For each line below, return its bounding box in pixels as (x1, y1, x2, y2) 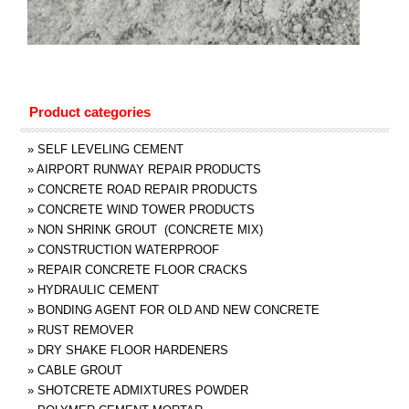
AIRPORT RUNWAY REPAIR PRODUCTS (36, 162, 261, 176)
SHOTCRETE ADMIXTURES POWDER (37, 383, 248, 397)
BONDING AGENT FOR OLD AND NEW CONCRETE (37, 302, 320, 317)
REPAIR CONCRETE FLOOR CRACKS (37, 262, 247, 277)
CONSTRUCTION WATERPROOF (37, 242, 219, 257)
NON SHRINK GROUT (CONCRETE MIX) (37, 222, 263, 236)
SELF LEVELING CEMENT (37, 142, 184, 156)
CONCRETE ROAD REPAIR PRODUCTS (37, 182, 257, 196)
